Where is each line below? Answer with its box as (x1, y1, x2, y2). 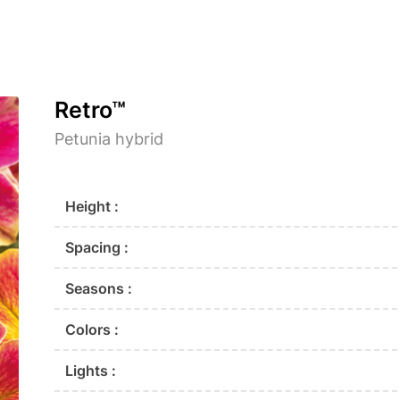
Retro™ (54, 96, 127, 124)
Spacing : (65, 238, 129, 257)
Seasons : (65, 279, 133, 298)
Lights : (65, 362, 117, 380)
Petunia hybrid (54, 129, 164, 149)
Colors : (65, 321, 120, 339)
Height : (65, 197, 120, 216)
